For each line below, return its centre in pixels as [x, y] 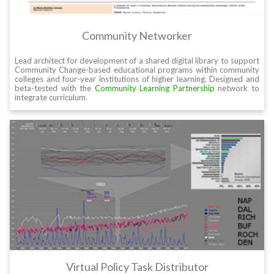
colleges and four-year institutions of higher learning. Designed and [137, 79]
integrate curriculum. [51, 97]
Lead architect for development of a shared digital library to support [137, 60]
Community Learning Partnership [154, 88]
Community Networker [137, 35]
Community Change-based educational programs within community [137, 69]
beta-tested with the [55, 88]
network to [237, 88]
